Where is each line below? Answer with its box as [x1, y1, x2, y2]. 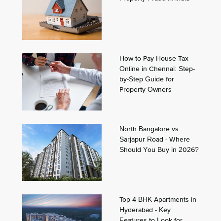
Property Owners [119, 85, 172, 93]
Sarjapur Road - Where [119, 135, 190, 143]
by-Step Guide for [119, 74, 174, 83]
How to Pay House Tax [119, 54, 188, 62]
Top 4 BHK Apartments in [119, 195, 196, 203]
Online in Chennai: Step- [119, 64, 195, 73]
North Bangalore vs [119, 124, 179, 133]
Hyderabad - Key [119, 205, 171, 214]
